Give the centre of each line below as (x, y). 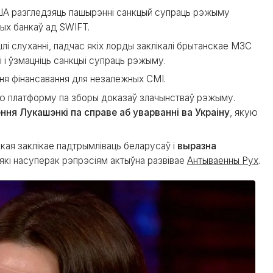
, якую (244, 112)
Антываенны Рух (223, 160)
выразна (197, 146)
